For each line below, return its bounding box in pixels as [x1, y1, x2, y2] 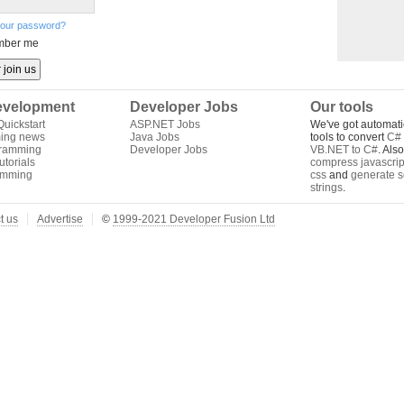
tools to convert [310, 131, 387, 143]
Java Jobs [130, 131, 179, 143]
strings [310, 181, 343, 194]
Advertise [37, 213, 83, 225]
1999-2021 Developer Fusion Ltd [113, 213, 275, 225]
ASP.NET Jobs [130, 118, 200, 131]
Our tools [310, 99, 373, 115]
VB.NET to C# [310, 143, 378, 156]
